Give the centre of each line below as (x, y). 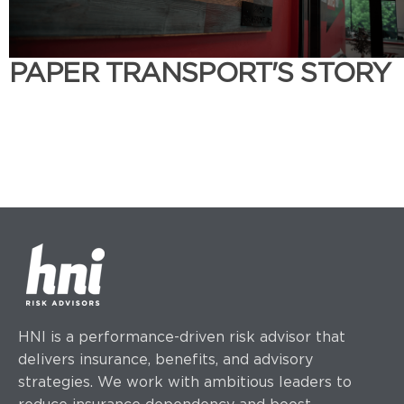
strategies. (58, 381)
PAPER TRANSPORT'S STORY (200, 72)
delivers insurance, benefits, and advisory (165, 358)
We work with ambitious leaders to (225, 381)
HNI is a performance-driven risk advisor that (182, 336)
